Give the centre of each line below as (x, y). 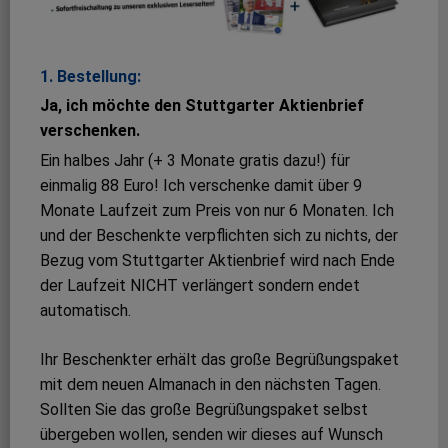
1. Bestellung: (90, 76)
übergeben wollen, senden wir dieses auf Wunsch (211, 435)
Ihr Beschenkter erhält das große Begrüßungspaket (219, 360)
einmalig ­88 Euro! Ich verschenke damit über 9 (201, 186)
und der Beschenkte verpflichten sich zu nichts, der (219, 236)
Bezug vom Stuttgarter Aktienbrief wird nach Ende (217, 261)
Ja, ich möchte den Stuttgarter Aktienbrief (202, 106)
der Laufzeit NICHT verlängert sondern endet (200, 286)
